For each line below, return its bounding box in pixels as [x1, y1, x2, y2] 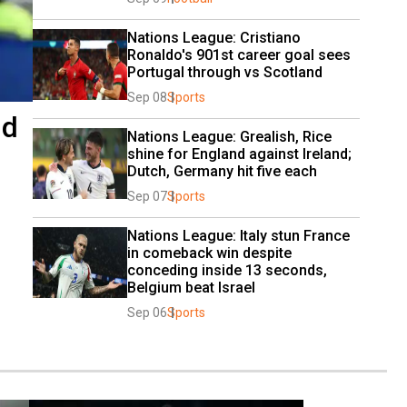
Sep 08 [127, 89, 167, 104]
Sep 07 [127, 188, 167, 203]
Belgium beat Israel [127, 278, 255, 296]
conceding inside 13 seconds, [127, 261, 327, 279]
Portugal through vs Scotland [127, 63, 323, 81]
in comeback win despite [127, 243, 292, 262]
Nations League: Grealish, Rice [127, 127, 332, 145]
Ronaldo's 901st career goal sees [127, 45, 351, 64]
